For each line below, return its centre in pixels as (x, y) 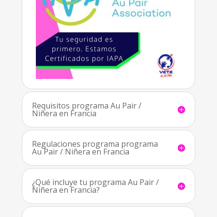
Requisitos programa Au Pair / (86, 106)
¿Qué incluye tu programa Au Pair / (95, 182)
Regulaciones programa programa (95, 144)
